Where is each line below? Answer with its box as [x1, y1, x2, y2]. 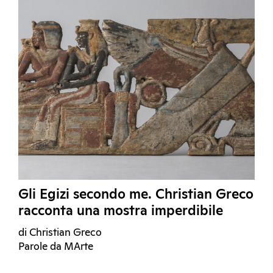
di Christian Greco [18, 228, 102, 239]
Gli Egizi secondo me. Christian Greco [18, 188, 253, 202]
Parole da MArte [18, 242, 93, 253]
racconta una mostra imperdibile [18, 205, 223, 219]
